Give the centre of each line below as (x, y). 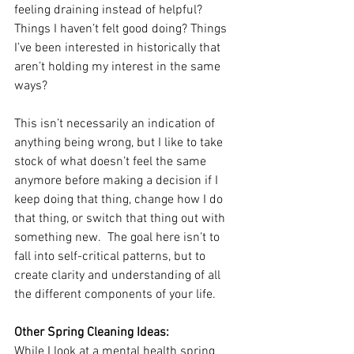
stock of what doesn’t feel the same (112, 162)
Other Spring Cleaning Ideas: (92, 333)
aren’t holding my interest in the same (119, 67)
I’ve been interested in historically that (119, 48)
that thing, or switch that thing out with (121, 219)
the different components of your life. (115, 295)
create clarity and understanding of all (119, 276)
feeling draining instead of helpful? (110, 10)
